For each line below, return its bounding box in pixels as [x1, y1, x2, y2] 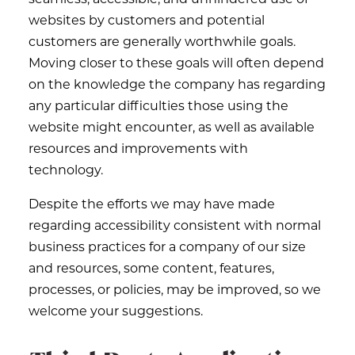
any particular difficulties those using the [29, 97, 288, 113]
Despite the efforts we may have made [29, 195, 275, 212]
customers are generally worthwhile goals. [29, 32, 296, 49]
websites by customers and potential [29, 11, 265, 28]
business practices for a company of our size [29, 238, 306, 254]
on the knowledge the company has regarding [29, 75, 326, 92]
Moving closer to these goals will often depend [29, 54, 324, 71]
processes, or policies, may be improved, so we [29, 281, 321, 297]
